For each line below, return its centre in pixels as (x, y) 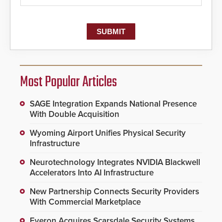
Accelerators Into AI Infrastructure (92, 172)
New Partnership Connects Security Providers (114, 191)
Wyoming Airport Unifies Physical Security (108, 133)
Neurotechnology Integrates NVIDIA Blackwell (115, 162)
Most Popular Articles (68, 82)
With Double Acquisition (75, 114)
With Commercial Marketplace (85, 202)
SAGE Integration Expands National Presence (113, 104)
